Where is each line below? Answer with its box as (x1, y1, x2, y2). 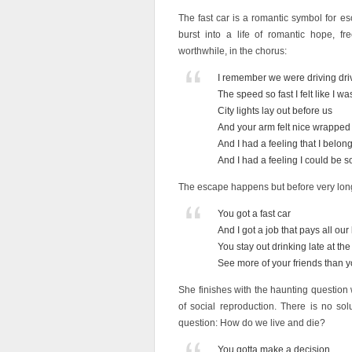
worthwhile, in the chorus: (178, 46, 287, 57)
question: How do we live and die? (178, 317, 325, 328)
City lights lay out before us (218, 105, 335, 116)
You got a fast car (218, 208, 293, 219)
